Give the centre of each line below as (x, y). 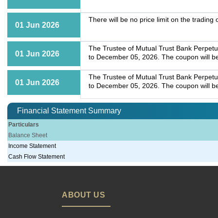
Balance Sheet (28, 136)
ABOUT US (83, 195)
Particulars (24, 125)
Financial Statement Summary (69, 111)
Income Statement (32, 146)
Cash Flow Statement (37, 157)
